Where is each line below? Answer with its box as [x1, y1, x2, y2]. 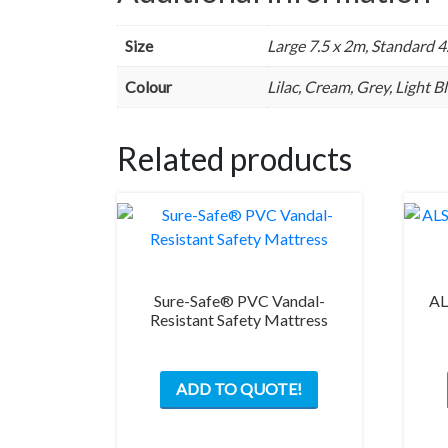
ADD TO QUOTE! [176, 379, 303, 399]
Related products [117, 138, 352, 178]
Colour [125, 76, 172, 96]
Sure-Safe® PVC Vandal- [153, 290, 325, 310]
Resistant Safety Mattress [150, 309, 329, 329]
